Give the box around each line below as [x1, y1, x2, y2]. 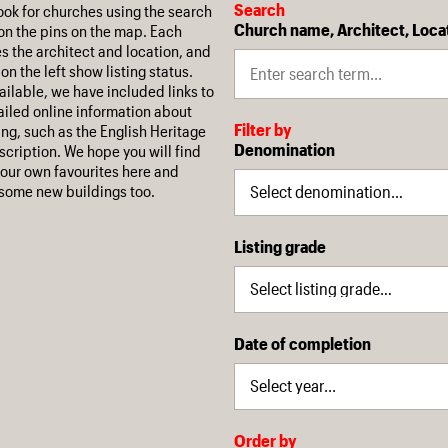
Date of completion [234, 332, 371, 353]
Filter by [234, 119, 292, 140]
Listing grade [234, 236, 326, 256]
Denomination [234, 139, 335, 160]
